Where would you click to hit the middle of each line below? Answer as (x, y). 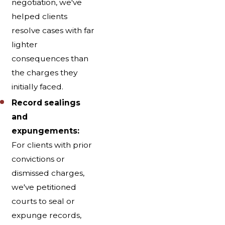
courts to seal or (43, 201)
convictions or (38, 159)
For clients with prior (52, 145)
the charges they (45, 73)
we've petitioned (44, 187)
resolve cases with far (53, 31)
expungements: (46, 131)
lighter (25, 45)
